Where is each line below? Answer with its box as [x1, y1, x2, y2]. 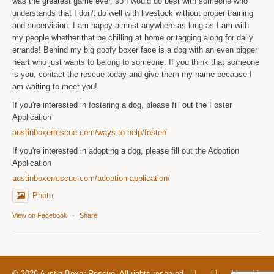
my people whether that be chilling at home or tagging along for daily [12, 32, 254, 42]
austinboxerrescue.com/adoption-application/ [12, 173, 171, 183]
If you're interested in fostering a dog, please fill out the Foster [12, 100, 232, 109]
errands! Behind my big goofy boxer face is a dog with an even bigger [12, 45, 258, 54]
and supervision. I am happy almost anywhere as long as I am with [12, 20, 250, 30]
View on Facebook [12, 211, 68, 219]
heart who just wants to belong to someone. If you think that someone [12, 57, 260, 67]
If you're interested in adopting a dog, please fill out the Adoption [12, 146, 240, 155]
